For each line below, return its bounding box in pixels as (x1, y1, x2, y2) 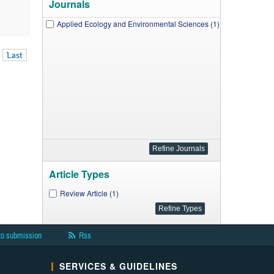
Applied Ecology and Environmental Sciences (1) (56, 18, 220, 29)
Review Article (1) (59, 188, 119, 198)
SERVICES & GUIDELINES (59, 260, 177, 272)
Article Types (48, 167, 109, 181)
